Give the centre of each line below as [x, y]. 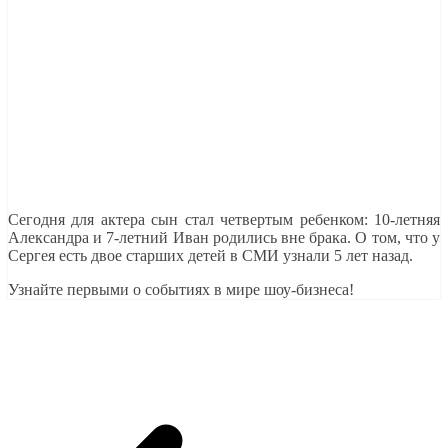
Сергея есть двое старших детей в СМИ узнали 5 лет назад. [210, 255]
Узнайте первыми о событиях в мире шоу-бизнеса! [181, 289]
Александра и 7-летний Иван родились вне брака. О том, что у [224, 237]
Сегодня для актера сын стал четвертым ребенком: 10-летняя [224, 219]
